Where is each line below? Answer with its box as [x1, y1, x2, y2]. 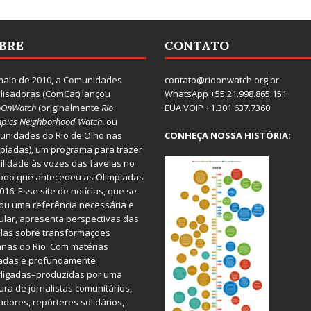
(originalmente [35, 101, 101, 115]
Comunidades [62, 74, 122, 87]
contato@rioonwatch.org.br [164, 74, 279, 87]
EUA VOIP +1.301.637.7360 [164, 101, 270, 115]
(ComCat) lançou [40, 87, 110, 101]
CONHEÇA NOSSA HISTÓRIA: [164, 129, 291, 142]
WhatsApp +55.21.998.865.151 [164, 87, 287, 101]
